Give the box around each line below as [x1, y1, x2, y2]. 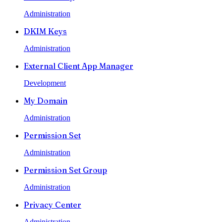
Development [24, 78, 66, 87]
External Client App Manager [24, 60, 133, 71]
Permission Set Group [24, 165, 107, 175]
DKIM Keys [24, 26, 67, 36]
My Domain [24, 95, 67, 106]
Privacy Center [24, 199, 81, 210]
